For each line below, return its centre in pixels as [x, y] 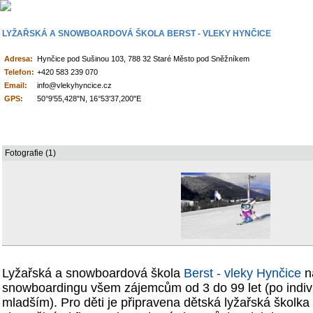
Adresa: [19, 59]
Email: [16, 85]
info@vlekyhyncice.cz [74, 85]
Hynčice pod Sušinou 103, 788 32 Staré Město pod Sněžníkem [143, 59]
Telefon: [19, 72]
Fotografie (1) [30, 153]
